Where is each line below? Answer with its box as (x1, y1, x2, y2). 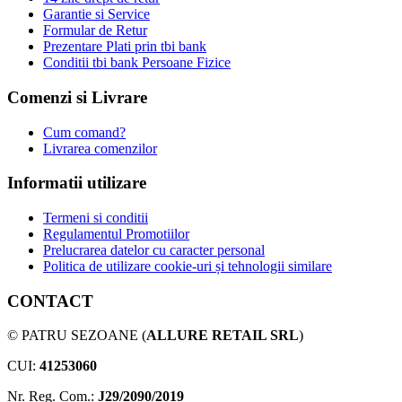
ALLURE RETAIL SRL (146, 328, 299, 344)
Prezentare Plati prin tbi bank (43, 39, 206, 55)
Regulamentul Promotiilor (43, 225, 189, 241)
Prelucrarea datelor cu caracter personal (43, 241, 265, 258)
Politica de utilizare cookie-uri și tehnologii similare (43, 258, 332, 274)
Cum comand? (43, 124, 126, 140)
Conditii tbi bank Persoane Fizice (43, 55, 231, 71)
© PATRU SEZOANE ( (7, 328, 146, 344)
